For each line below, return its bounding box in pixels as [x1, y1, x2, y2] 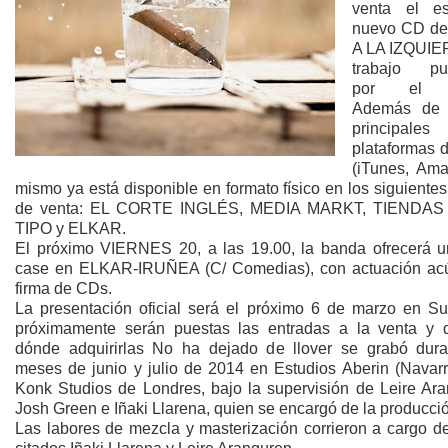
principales [352, 120, 430, 137]
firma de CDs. [15, 280, 112, 297]
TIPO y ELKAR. [15, 220, 126, 237]
